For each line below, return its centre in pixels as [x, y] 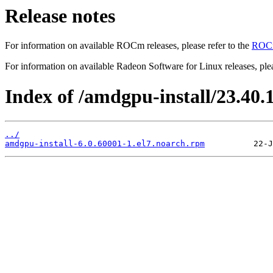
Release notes [60, 16]
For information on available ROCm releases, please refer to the [128, 46]
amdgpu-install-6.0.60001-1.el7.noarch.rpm [105, 144]
